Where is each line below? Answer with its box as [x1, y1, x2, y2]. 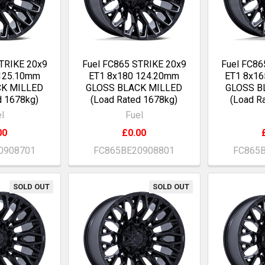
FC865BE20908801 [93, 145, 175, 157]
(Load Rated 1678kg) [91, 94, 178, 106]
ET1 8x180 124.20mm [89, 70, 180, 82]
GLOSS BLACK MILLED [86, 82, 183, 94]
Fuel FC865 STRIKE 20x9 [82, 59, 186, 70]
